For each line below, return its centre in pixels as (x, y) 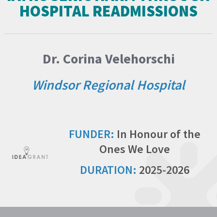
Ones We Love (134, 149)
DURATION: (108, 170)
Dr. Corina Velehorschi (108, 58)
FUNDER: (91, 134)
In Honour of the (157, 134)
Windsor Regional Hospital (108, 85)
